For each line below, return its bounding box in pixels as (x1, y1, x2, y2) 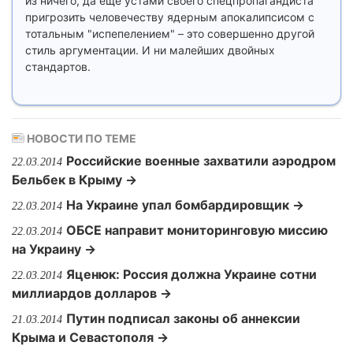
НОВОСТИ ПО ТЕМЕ (24, 132, 136, 145)
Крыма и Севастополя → (12, 329, 169, 345)
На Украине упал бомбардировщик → (66, 197, 304, 213)
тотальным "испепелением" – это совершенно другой (25, 27, 314, 40)
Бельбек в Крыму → (12, 172, 137, 188)
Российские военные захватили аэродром (66, 153, 336, 169)
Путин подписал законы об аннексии (66, 310, 300, 326)
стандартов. (25, 60, 91, 73)
